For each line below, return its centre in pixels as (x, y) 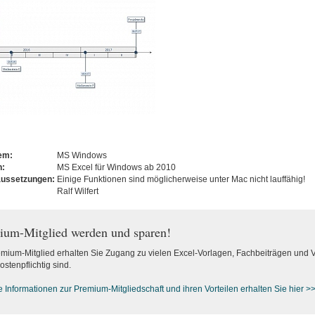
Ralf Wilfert (77, 191)
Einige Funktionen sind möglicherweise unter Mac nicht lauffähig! (181, 179)
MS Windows (82, 155)
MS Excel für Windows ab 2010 (116, 167)
